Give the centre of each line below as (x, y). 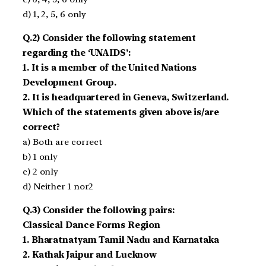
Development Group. (70, 83)
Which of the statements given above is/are (121, 113)
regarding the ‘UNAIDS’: (77, 53)
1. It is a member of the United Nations (110, 68)
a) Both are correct (63, 142)
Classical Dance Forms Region (92, 225)
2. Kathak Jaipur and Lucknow (90, 254)
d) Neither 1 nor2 (58, 187)
